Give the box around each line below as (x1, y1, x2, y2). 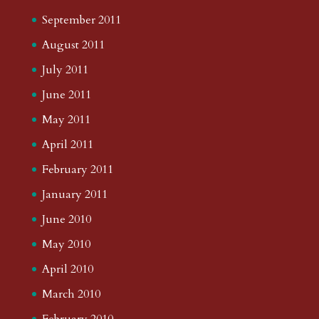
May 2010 (41, 236, 90, 252)
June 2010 (41, 211, 91, 227)
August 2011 (41, 36, 105, 53)
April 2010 (41, 261, 93, 277)
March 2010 (41, 286, 100, 302)
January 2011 (41, 186, 108, 202)
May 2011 (41, 111, 90, 127)
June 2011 (41, 86, 91, 103)
